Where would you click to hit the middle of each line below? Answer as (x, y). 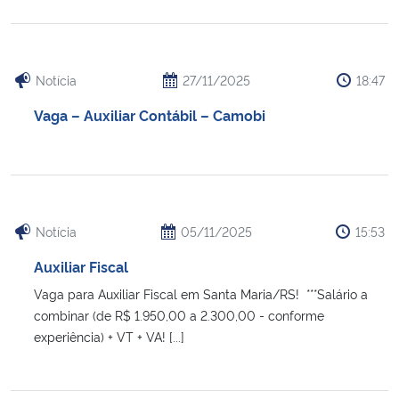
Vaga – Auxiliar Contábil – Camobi (150, 114)
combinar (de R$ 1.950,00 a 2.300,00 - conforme (179, 314)
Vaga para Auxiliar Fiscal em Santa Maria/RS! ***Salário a (201, 293)
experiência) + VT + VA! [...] (109, 336)
